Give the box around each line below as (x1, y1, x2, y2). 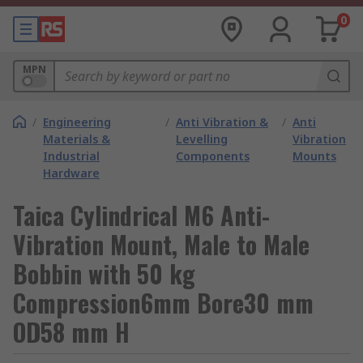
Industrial (43, 148, 100, 164)
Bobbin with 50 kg (13, 255, 195, 292)
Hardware (43, 165, 100, 181)
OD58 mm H (13, 314, 130, 350)
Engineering (43, 114, 111, 130)
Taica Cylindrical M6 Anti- (13, 197, 270, 233)
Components (175, 148, 250, 164)
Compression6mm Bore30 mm (13, 284, 314, 321)
